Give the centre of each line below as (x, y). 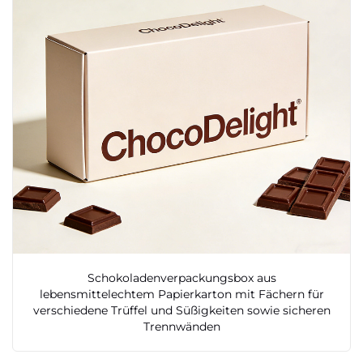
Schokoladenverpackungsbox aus (181, 278)
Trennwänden (181, 326)
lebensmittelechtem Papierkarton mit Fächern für (181, 294)
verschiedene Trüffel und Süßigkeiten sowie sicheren (181, 310)
